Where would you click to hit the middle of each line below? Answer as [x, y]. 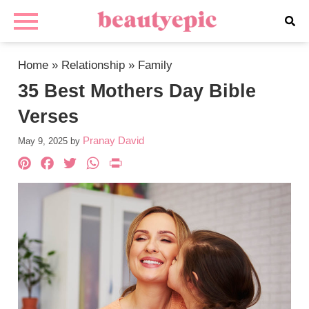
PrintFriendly [187, 165]
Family [156, 65]
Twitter [112, 165]
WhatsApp [153, 165]
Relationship [93, 65]
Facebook [105, 165]
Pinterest [77, 165]
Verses [49, 117]
